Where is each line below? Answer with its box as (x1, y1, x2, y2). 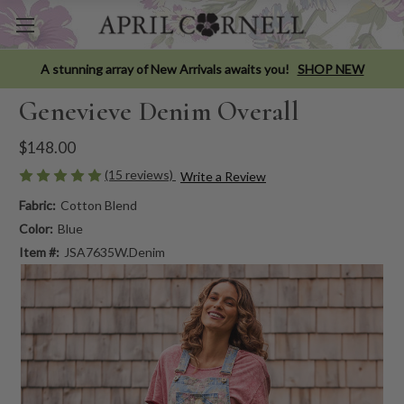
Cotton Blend (60, 197, 137, 213)
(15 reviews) (105, 166, 176, 182)
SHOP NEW (297, 60, 364, 77)
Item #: (19, 243, 60, 260)
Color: (19, 220, 53, 236)
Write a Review (179, 168, 266, 184)
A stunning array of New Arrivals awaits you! (40, 60, 289, 77)
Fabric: (19, 197, 56, 213)
